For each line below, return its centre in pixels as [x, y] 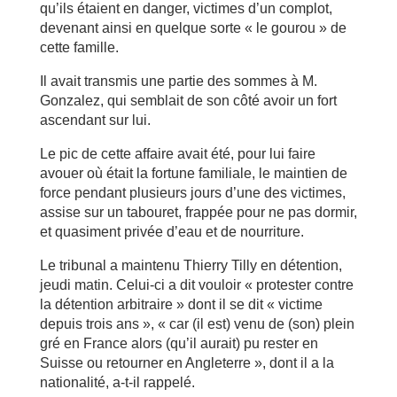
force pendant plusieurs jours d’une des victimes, [192, 193]
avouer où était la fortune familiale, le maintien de [193, 173]
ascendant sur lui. [95, 120]
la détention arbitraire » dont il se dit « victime [181, 304]
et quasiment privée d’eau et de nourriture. [171, 232]
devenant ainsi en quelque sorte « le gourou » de [193, 28]
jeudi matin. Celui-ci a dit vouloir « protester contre [196, 285]
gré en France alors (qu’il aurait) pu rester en [179, 343]
